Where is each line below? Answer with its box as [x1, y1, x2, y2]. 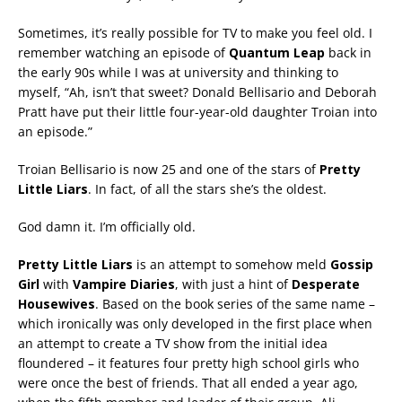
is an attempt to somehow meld [133, 256, 330, 274]
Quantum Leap [229, 44, 325, 62]
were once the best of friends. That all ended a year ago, [18, 374, 358, 392]
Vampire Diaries [73, 275, 175, 293]
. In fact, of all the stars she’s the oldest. [88, 180, 327, 198]
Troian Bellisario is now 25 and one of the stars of [18, 161, 319, 179]
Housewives [18, 295, 95, 313]
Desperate [292, 275, 360, 293]
